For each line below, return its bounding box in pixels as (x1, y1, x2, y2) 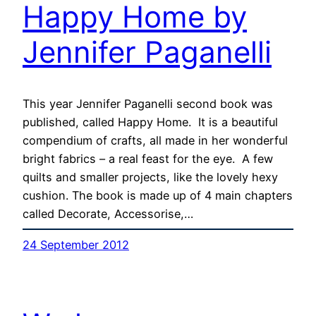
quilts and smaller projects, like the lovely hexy (23, 170, 278, 185)
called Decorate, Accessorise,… (23, 207, 193, 221)
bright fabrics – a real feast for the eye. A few (23, 152, 273, 166)
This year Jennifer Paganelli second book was (23, 97, 273, 111)
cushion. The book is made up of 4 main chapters (23, 188, 293, 203)
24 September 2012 (23, 238, 129, 253)
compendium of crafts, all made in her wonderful (23, 133, 288, 148)
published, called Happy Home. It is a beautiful (23, 115, 278, 130)
